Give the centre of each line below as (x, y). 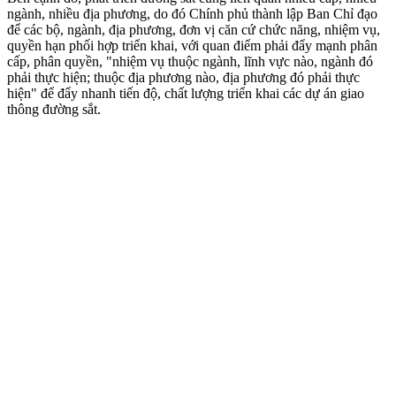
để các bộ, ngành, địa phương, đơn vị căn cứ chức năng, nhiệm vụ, (194, 29)
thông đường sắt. (54, 109)
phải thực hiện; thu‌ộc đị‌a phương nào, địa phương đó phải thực (183, 77)
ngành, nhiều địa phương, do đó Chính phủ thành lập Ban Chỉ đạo (192, 13)
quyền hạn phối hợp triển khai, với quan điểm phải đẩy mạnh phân (192, 45)
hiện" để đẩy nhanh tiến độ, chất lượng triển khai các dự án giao (186, 93)
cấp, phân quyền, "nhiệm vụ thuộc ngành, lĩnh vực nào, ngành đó (190, 61)
